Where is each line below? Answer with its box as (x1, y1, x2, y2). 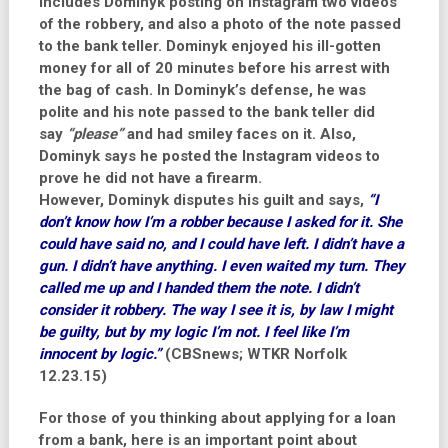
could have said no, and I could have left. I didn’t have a (38, 235, 404, 253)
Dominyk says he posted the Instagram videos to (38, 147, 380, 165)
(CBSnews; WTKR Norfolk (160, 345, 347, 363)
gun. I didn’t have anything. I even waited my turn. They (38, 257, 405, 275)
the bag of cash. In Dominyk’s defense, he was (38, 81, 366, 99)
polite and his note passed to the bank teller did (38, 103, 375, 121)
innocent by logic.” (38, 345, 161, 363)
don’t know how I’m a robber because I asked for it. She (38, 213, 402, 231)
